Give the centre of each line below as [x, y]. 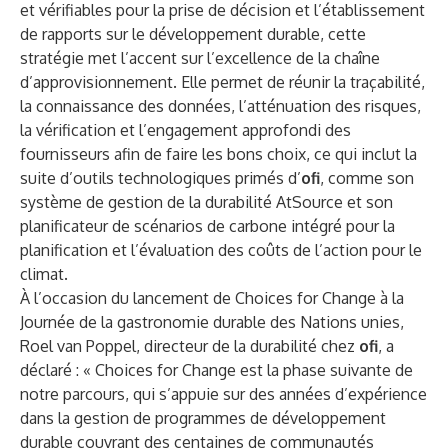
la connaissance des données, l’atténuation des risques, [220, 106]
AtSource [309, 202]
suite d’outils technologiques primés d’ [160, 178]
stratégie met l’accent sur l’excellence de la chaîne [200, 58]
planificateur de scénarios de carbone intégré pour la [207, 226]
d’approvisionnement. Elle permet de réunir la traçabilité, [222, 82]
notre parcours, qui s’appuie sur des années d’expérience [223, 394]
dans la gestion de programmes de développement [203, 418]
